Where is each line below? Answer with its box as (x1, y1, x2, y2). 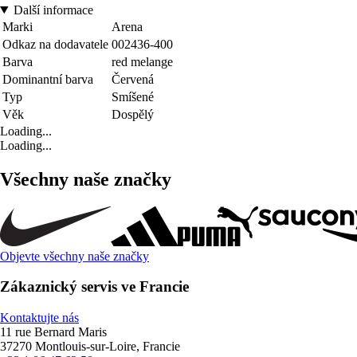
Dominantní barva (2, 72, 93, 86)
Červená (112, 72, 154, 86)
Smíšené (112, 89, 154, 104)
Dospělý (112, 107, 154, 121)
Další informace (13, 2, 93, 17)
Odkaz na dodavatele (2, 37, 108, 51)
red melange (112, 54, 173, 69)
